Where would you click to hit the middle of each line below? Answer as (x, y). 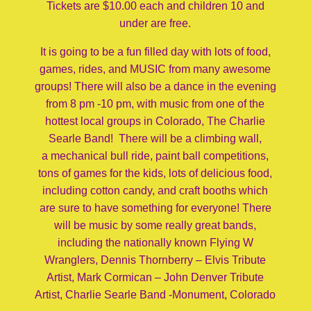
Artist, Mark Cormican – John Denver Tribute (155, 277)
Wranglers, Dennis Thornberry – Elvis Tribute (155, 260)
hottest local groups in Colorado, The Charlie (155, 121)
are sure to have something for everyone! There (155, 208)
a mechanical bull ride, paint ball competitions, (155, 156)
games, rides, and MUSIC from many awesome (155, 69)
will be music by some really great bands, (155, 225)
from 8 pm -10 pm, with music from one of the (155, 104)
